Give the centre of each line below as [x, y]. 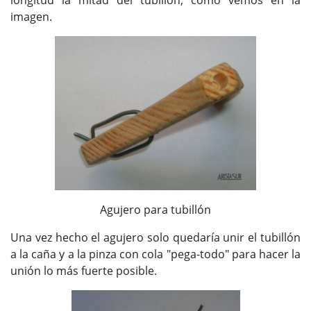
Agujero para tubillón [155, 209]
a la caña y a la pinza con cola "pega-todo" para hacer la [155, 254]
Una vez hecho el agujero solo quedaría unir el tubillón [155, 237]
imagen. [31, 17]
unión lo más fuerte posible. [84, 270]
